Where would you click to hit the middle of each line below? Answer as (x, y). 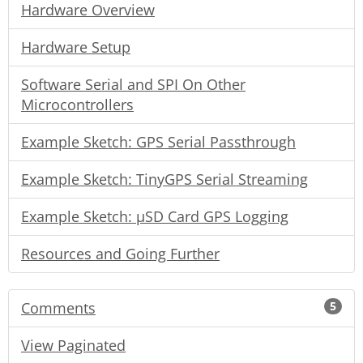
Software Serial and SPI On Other (133, 84)
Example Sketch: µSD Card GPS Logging (155, 216)
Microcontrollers (77, 104)
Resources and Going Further (120, 253)
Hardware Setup (76, 47)
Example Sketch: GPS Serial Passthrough (158, 141)
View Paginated (73, 345)
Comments (58, 307)
